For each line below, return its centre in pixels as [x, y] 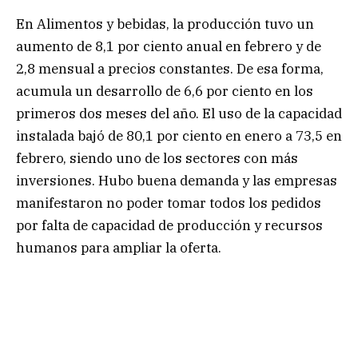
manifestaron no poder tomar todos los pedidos [169, 203]
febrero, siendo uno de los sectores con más [157, 159]
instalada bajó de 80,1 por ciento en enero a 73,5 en [179, 136]
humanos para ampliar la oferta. [119, 248]
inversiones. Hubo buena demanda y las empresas [177, 181]
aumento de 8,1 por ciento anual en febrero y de [169, 47]
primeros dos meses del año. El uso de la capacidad [179, 114]
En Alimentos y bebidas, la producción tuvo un [165, 24]
